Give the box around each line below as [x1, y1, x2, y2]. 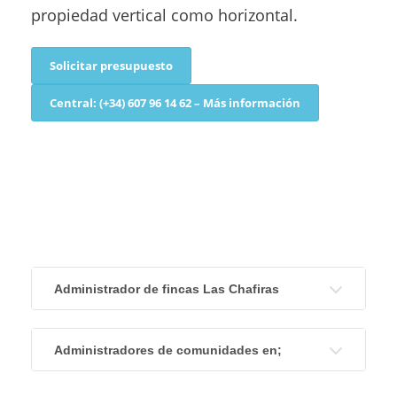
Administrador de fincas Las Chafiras [54, 282, 279, 296]
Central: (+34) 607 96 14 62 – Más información [50, 95, 300, 111]
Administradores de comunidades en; [54, 343, 282, 357]
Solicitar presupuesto [50, 58, 173, 74]
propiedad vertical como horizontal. [31, 4, 298, 26]
